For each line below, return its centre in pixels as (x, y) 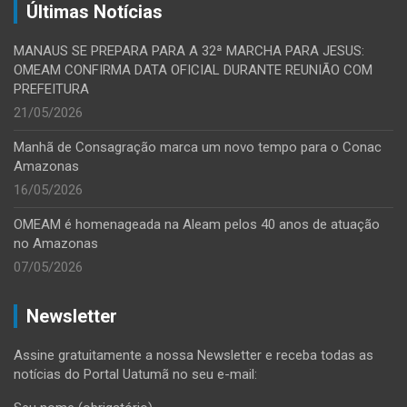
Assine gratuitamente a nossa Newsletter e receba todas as (194, 356)
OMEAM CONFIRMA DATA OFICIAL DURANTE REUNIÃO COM (193, 70)
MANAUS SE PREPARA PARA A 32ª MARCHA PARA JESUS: (189, 51)
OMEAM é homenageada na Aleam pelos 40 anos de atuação (197, 225)
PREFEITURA (51, 89)
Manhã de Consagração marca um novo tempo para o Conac (198, 148)
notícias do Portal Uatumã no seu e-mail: (135, 375)
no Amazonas (56, 244)
